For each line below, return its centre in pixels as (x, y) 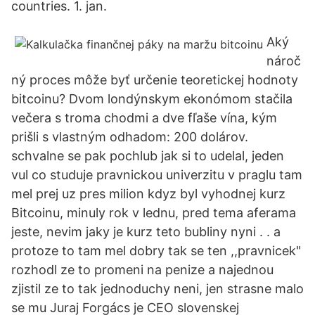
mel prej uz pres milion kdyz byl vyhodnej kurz (148, 194)
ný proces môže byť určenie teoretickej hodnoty (155, 80)
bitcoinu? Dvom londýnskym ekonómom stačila (152, 99)
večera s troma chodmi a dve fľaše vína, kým (144, 118)
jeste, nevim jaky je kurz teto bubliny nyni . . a (146, 232)
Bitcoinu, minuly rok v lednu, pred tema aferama (154, 213)
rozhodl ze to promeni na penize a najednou (142, 270)
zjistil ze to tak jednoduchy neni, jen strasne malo (157, 289)
